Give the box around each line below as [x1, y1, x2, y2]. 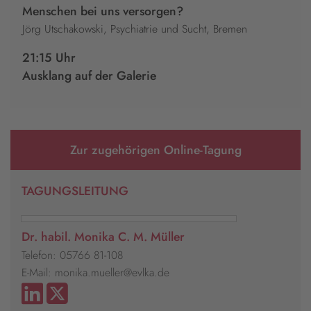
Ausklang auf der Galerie [22, 67, 156, 85]
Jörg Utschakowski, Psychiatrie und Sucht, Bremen [22, 21, 247, 37]
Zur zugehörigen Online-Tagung [69, 141, 242, 160]
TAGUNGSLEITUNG [22, 182, 128, 201]
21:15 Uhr [22, 49, 76, 67]
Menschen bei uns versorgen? [22, 2, 183, 21]
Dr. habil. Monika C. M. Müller [22, 227, 185, 246]
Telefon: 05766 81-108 [22, 246, 123, 263]
